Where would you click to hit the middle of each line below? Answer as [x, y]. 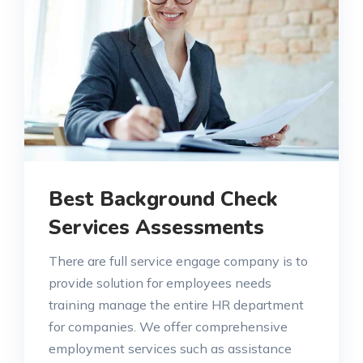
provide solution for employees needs [160, 282]
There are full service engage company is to [178, 261]
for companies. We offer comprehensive [168, 326]
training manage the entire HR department [176, 304]
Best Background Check [163, 199]
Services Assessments [156, 227]
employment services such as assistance [170, 348]
